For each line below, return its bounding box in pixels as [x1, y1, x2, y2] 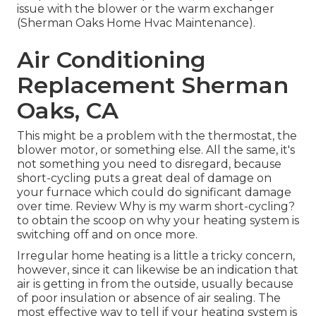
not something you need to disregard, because [17, 157, 281, 171]
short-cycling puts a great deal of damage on [17, 171, 272, 186]
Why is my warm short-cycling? [119, 200, 295, 214]
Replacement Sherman [17, 71, 288, 99]
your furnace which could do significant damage [17, 186, 291, 200]
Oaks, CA [17, 97, 119, 125]
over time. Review [17, 200, 119, 214]
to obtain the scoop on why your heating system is [17, 214, 299, 228]
